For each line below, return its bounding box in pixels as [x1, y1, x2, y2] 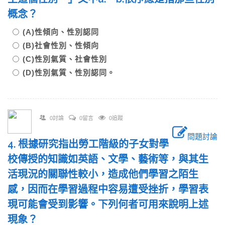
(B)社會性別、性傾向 [23, 41, 107, 50]
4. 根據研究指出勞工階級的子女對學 [8, 138, 169, 150]
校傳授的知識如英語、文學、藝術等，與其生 [8, 153, 208, 165]
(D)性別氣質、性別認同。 [23, 68, 115, 77]
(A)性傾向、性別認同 [23, 28, 107, 36]
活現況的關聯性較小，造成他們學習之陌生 [8, 168, 198, 180]
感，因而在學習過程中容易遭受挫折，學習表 [8, 183, 208, 195]
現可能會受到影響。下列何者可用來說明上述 [8, 198, 208, 210]
